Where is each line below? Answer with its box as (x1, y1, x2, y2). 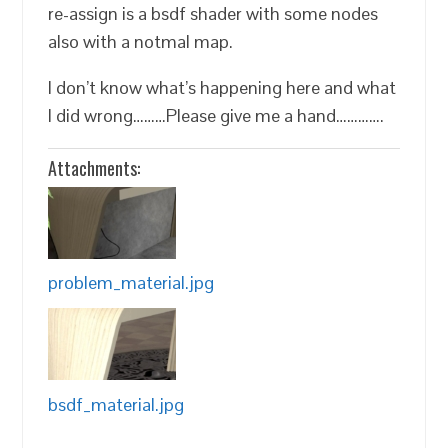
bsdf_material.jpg (48, 392, 185, 416)
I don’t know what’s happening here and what (48, 75, 397, 99)
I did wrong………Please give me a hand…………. (48, 103, 385, 127)
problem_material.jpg (48, 271, 215, 295)
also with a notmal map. (48, 29, 234, 53)
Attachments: (48, 154, 141, 181)
